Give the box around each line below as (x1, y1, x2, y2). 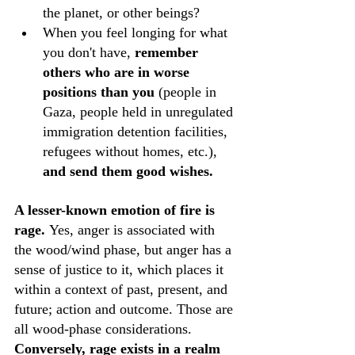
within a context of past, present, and (14, 281, 231, 297)
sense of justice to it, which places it (14, 261, 227, 277)
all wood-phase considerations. (14, 321, 192, 337)
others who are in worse (43, 64, 193, 80)
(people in (155, 84, 220, 100)
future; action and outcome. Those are (14, 301, 237, 317)
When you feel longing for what (43, 25, 231, 40)
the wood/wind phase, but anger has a (14, 242, 235, 258)
